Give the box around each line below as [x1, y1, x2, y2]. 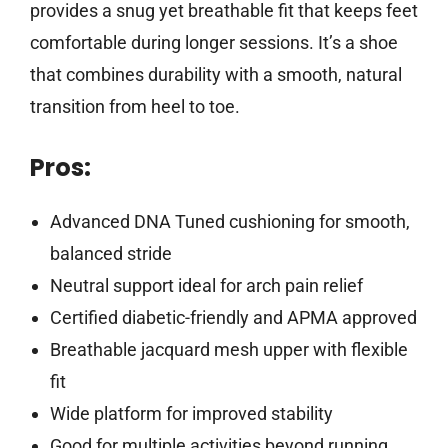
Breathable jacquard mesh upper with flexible [49, 339, 408, 361]
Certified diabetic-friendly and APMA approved [49, 307, 417, 329]
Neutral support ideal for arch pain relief [49, 275, 363, 297]
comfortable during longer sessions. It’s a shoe [30, 32, 398, 54]
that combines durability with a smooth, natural [30, 64, 402, 86]
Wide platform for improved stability [49, 403, 333, 425]
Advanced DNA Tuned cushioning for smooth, [49, 211, 410, 233]
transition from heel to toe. [30, 96, 240, 118]
